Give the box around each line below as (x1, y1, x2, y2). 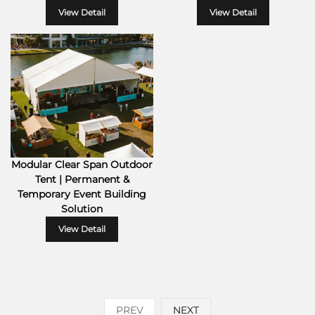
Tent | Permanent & (34, 173, 129, 186)
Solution (61, 202, 103, 216)
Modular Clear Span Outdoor (11, 158, 153, 172)
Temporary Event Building (18, 188, 146, 201)
